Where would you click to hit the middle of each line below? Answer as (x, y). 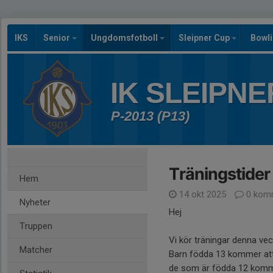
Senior (58, 38)
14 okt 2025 (203, 194)
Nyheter (35, 202)
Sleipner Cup (205, 38)
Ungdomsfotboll (125, 38)
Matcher (36, 250)
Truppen (36, 226)
